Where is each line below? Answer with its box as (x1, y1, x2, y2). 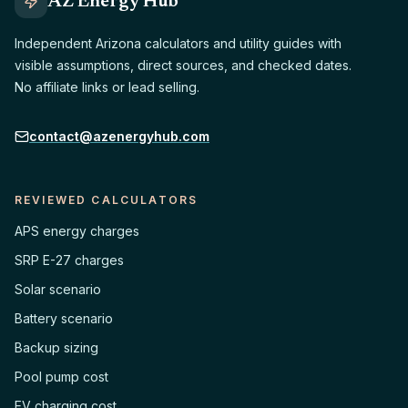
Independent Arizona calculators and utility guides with (15, 36, 342, 51)
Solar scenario (15, 281, 101, 297)
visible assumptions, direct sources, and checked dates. (15, 57, 352, 73)
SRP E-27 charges (15, 252, 124, 268)
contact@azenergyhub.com (29, 128, 209, 144)
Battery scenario (15, 311, 113, 326)
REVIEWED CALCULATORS (15, 193, 199, 207)
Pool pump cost (15, 369, 108, 384)
